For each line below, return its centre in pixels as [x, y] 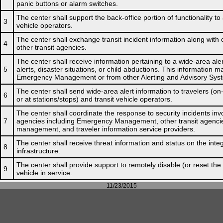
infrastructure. [38, 151]
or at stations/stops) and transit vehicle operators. [94, 99]
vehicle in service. [44, 173]
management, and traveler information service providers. [106, 129]
